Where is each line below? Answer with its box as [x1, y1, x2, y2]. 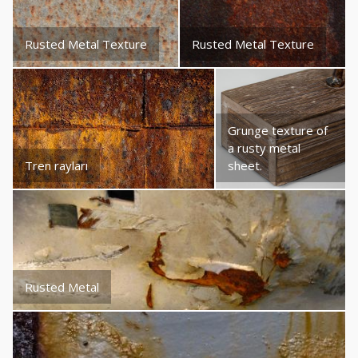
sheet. [228, 157, 263, 173]
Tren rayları [25, 157, 88, 173]
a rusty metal [228, 139, 301, 156]
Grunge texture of [228, 121, 328, 138]
